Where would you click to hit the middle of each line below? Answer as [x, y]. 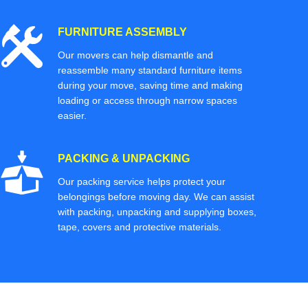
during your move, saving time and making [150, 85]
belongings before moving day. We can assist [156, 196]
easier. [72, 115]
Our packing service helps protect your [142, 181]
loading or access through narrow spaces [147, 100]
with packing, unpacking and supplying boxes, [157, 211]
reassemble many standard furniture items [150, 70]
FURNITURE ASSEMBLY [122, 32]
